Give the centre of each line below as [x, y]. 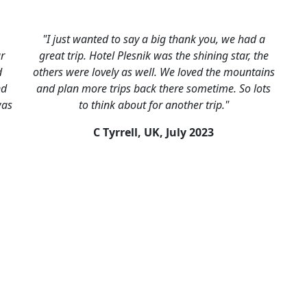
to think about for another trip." [153, 105]
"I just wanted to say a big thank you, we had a [153, 39]
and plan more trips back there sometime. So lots [153, 88]
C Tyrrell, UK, [130, 132]
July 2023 [190, 132]
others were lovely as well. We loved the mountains [153, 72]
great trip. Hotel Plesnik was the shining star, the [153, 56]
